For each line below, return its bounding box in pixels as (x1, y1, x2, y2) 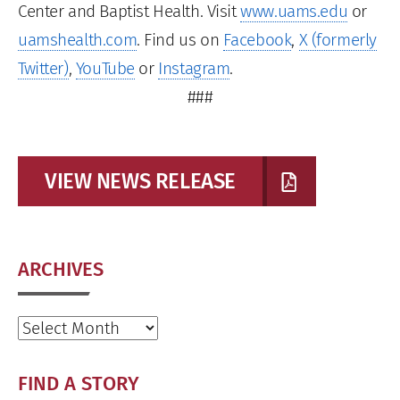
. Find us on (137, 29, 223, 50)
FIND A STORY (18, 371, 139, 396)
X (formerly (298, 29, 377, 50)
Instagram (158, 57, 230, 79)
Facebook (222, 29, 292, 50)
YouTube (75, 57, 135, 79)
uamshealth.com (18, 29, 137, 50)
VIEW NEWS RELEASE (45, 168, 236, 194)
